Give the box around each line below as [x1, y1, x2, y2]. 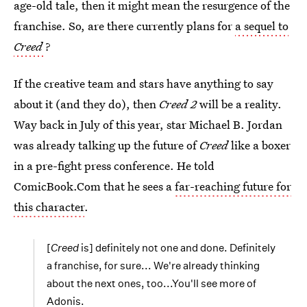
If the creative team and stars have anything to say [14, 75, 273, 91]
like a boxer [231, 137, 291, 153]
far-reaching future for [175, 178, 291, 194]
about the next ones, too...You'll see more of [47, 277, 256, 290]
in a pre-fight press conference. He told [14, 158, 214, 173]
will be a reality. [199, 96, 282, 112]
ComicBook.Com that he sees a [14, 178, 175, 194]
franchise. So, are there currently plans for [14, 18, 235, 34]
